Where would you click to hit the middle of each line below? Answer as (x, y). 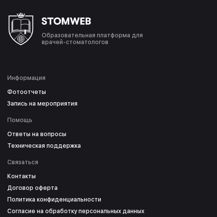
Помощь (20, 120)
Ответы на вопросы (37, 134)
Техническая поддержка (44, 146)
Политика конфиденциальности (54, 200)
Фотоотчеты (27, 92)
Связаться (23, 163)
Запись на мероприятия (42, 104)
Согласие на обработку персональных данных (76, 211)
